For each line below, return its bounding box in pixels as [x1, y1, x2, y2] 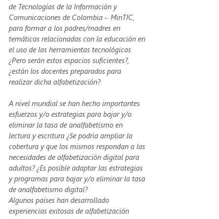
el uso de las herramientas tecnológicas [9, 44, 133, 54]
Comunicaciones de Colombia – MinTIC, [9, 12, 136, 22]
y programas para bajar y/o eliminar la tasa [9, 173, 147, 183]
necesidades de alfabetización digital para [9, 152, 141, 162]
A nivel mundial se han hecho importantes [9, 98, 142, 108]
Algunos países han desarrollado [9, 195, 111, 205]
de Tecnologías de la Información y [9, 1, 119, 11]
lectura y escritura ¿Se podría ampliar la [9, 130, 134, 140]
